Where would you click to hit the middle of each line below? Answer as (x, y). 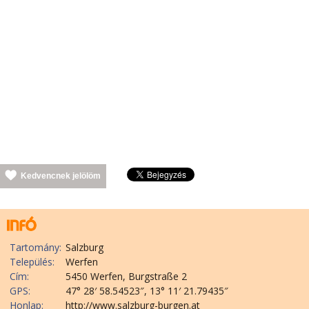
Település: (32, 261)
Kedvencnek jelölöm (61, 176)
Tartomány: (36, 247)
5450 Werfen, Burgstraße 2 (126, 276)
